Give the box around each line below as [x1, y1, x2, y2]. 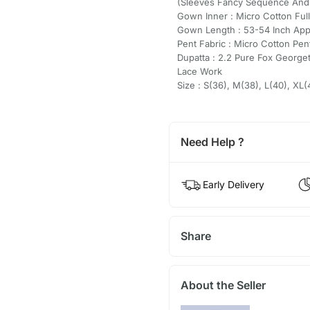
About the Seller [180, 277, 266, 292]
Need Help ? [180, 134, 244, 149]
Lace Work [176, 65, 222, 77]
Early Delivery [202, 178, 264, 190]
